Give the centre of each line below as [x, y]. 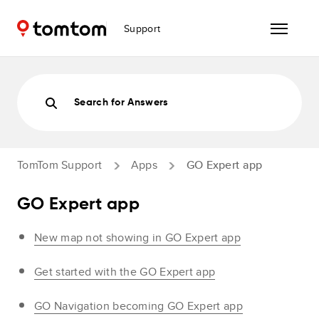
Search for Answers [121, 103]
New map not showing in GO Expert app [137, 237]
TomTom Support [60, 165]
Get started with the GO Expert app [125, 272]
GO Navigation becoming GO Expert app [138, 306]
